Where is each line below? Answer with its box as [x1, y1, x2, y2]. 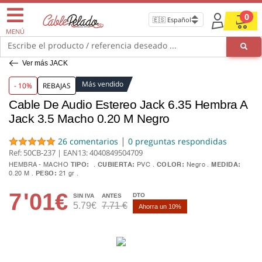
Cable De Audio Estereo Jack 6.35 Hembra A [9, 98, 247, 112]
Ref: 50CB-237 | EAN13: [9, 147, 89, 158]
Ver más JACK [22, 59, 68, 67]
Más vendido [82, 79, 123, 89]
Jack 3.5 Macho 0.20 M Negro [9, 112, 170, 126]
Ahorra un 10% [139, 203, 181, 211]
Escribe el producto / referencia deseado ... [8, 40, 177, 51]
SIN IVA [73, 192, 94, 199]
